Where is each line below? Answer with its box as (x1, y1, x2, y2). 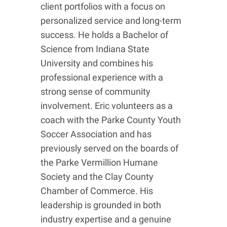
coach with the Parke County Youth (40, 115, 181, 126)
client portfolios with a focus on (40, 1, 165, 12)
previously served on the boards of (40, 143, 178, 154)
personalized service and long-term (40, 15, 181, 26)
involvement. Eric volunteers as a (40, 100, 173, 111)
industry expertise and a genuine (40, 214, 171, 225)
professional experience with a (40, 72, 163, 83)
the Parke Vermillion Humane (40, 157, 158, 168)
